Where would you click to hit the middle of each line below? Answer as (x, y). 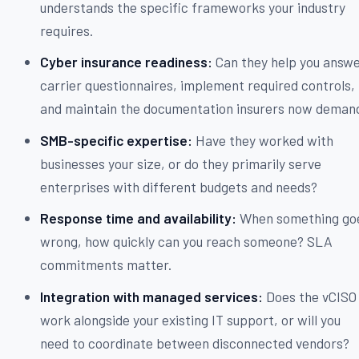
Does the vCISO (310, 296)
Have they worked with (263, 140)
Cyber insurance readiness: (127, 62)
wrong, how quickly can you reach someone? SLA (187, 241)
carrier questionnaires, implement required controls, (198, 85)
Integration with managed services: (152, 296)
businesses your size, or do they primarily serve (181, 163)
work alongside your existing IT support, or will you (191, 319)
